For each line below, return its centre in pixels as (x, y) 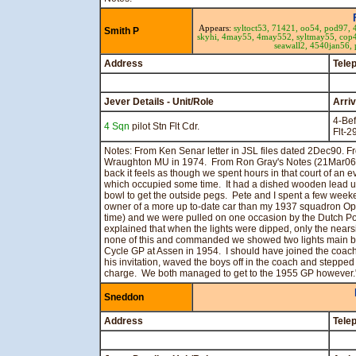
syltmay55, (318, 37)
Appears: (216, 28)
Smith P (122, 31)
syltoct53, (252, 28)
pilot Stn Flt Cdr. (164, 126)
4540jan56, (332, 46)
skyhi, (209, 37)
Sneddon (124, 297)
